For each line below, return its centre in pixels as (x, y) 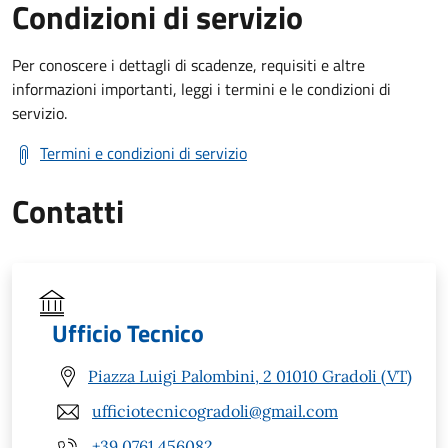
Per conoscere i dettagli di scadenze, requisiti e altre (188, 64)
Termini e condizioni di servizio (143, 152)
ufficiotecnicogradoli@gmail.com (215, 411)
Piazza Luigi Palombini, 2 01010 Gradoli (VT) (250, 376)
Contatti (68, 210)
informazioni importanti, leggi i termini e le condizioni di (201, 88)
